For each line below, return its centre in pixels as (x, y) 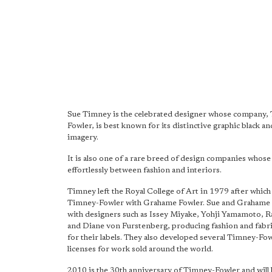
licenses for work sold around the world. (140, 249)
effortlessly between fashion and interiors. (144, 170)
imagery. (83, 138)
